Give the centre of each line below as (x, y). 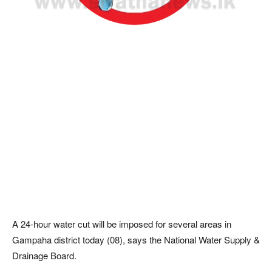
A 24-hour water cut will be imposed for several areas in (122, 223)
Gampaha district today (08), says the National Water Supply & (136, 239)
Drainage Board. (44, 255)
